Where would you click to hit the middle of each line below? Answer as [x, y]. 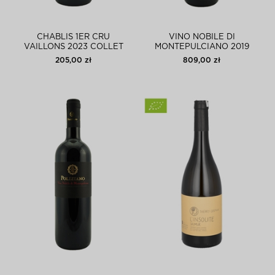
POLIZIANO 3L [202, 57]
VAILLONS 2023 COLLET [73, 47]
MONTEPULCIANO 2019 [202, 47]
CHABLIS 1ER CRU [73, 37]
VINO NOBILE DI [202, 37]
